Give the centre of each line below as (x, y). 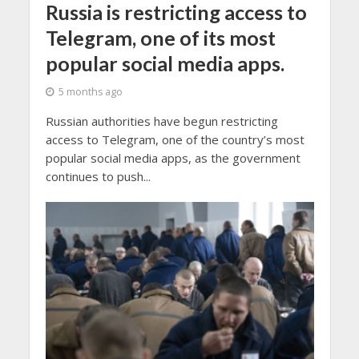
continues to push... (98, 176)
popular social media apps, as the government (173, 157)
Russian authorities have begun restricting (161, 121)
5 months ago (90, 91)
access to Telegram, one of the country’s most (175, 139)
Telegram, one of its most (160, 37)
